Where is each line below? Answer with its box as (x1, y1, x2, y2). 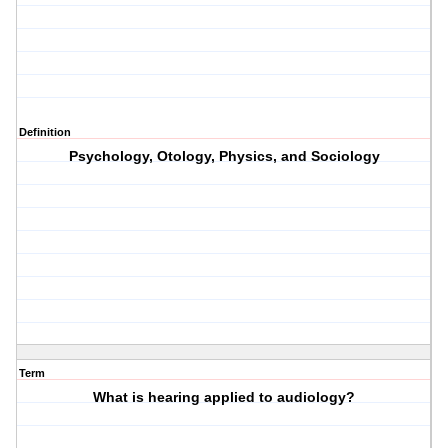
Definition (19, 126, 71, 139)
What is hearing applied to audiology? (93, 389, 356, 406)
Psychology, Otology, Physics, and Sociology (68, 148, 380, 165)
